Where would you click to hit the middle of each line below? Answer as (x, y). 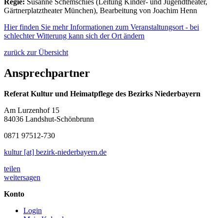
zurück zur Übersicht (36, 52)
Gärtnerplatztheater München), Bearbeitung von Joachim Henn (100, 10)
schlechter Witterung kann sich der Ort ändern (74, 36)
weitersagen (22, 177)
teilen (12, 168)
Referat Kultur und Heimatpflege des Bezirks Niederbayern (102, 93)
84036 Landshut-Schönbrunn (49, 119)
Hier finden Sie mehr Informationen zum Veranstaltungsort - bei (101, 27)
